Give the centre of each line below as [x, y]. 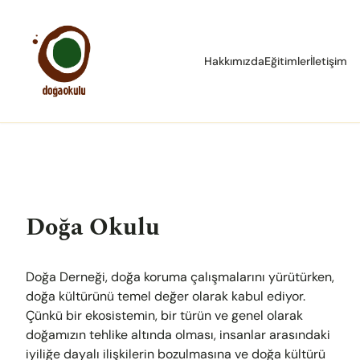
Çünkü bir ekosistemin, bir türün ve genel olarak [164, 315]
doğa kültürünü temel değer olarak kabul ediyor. [166, 296]
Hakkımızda [234, 61]
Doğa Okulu [96, 227]
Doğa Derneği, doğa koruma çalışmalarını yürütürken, [180, 277]
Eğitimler [287, 61]
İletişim [329, 61]
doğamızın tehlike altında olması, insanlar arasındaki [178, 335]
